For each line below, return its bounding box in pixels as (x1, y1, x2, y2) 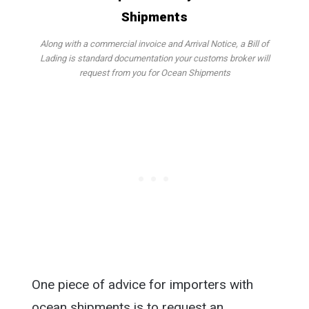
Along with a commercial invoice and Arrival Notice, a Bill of (40, 38, 269, 49)
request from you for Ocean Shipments (79, 67, 230, 78)
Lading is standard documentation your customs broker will (39, 52, 270, 63)
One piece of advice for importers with (31, 276, 253, 292)
